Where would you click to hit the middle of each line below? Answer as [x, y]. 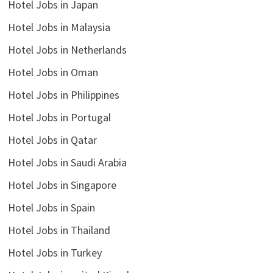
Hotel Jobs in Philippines [63, 95]
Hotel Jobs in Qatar [52, 140]
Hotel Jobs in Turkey [55, 253]
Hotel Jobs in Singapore [62, 185]
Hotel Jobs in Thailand [59, 230]
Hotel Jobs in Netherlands [67, 50]
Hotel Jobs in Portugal [59, 118]
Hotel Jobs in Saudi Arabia [67, 163]
